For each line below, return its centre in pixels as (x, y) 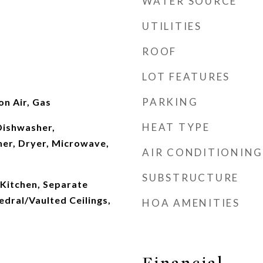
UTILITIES (172, 26)
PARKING (170, 102)
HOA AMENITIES (191, 203)
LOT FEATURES (186, 77)
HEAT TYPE (176, 127)
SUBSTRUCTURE (190, 178)
